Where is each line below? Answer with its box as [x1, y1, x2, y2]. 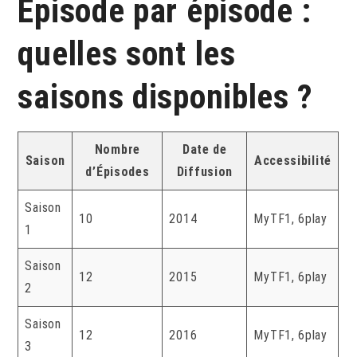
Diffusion [176, 163, 233, 179]
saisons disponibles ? [18, 76, 314, 116]
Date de [182, 141, 227, 157]
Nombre [94, 141, 140, 157]
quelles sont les [18, 33, 236, 73]
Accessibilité [253, 152, 331, 168]
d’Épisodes [85, 163, 150, 179]
